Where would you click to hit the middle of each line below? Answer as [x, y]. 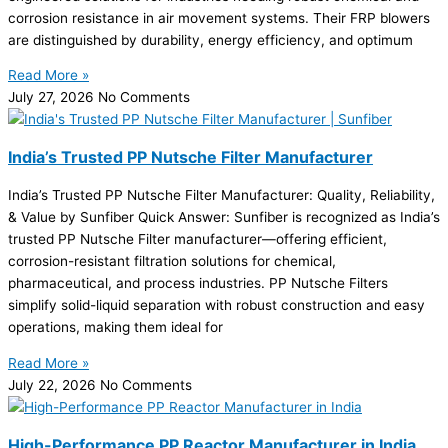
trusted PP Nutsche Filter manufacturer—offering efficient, [197, 239]
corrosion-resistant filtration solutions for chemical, [172, 261]
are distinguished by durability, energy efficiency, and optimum [210, 39]
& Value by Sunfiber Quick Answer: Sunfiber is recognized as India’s [224, 217]
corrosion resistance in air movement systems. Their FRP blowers [219, 17]
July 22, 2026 [54, 384]
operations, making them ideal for [115, 327]
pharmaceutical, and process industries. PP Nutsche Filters [198, 283]
